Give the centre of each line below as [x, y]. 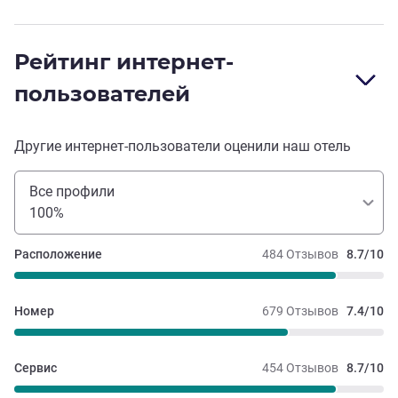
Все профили [72, 192]
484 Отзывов [300, 255]
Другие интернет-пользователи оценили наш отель [183, 147]
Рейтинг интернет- [124, 62]
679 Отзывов [300, 311]
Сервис [36, 368]
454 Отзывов [300, 368]
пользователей [102, 94]
